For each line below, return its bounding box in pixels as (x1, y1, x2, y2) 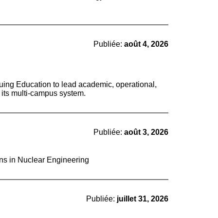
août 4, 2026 (124, 40, 168, 48)
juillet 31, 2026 (117, 195, 168, 203)
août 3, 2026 (124, 128, 168, 136)
